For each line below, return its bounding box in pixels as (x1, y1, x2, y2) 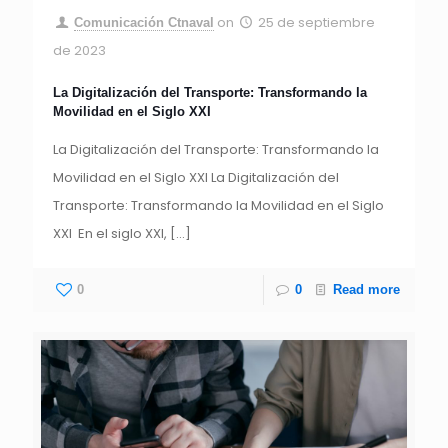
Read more (333, 281, 400, 297)
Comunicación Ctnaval (74, 14, 215, 30)
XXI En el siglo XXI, (53, 223, 167, 243)
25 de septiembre (258, 12, 376, 32)
